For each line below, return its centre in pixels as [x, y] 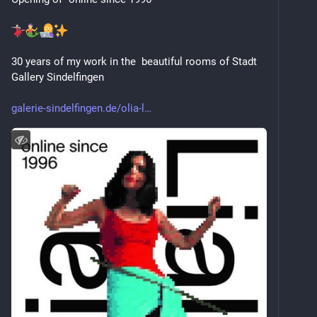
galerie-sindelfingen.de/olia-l [78, 109]
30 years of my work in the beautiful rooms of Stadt [134, 62]
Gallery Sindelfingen [58, 77]
